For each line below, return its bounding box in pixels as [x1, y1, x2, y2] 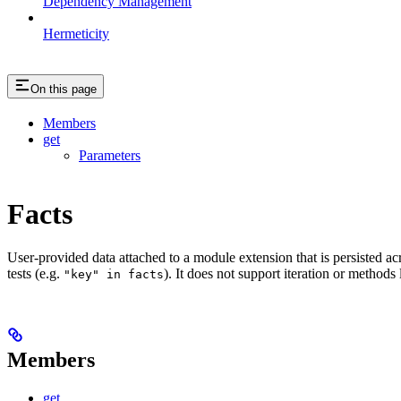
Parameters [79, 148, 141, 164]
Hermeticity [43, 25, 109, 41]
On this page [30, 81, 97, 96]
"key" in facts [64, 268, 164, 282]
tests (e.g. [7, 266, 64, 282]
